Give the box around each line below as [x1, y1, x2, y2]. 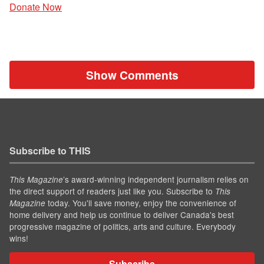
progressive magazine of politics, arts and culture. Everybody [9, 220, 236, 233]
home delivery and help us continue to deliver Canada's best [9, 209, 234, 221]
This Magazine [9, 174, 63, 186]
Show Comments [85, 67, 179, 84]
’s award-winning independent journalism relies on [63, 173, 249, 186]
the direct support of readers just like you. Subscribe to [9, 185, 215, 197]
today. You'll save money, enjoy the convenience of [45, 197, 236, 209]
